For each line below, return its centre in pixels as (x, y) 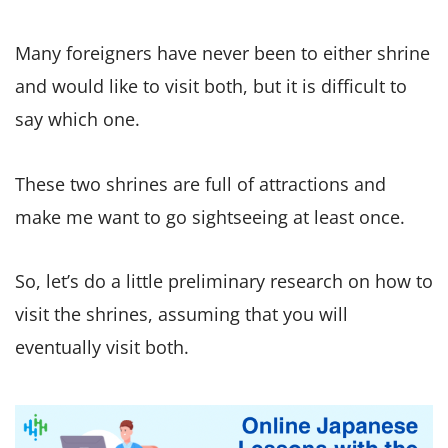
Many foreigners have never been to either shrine (222, 53)
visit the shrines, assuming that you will (181, 314)
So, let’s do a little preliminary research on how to (224, 281)
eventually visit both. (102, 347)
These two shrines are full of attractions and (200, 183)
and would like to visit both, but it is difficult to (211, 86)
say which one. (77, 119)
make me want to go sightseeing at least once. (210, 216)
